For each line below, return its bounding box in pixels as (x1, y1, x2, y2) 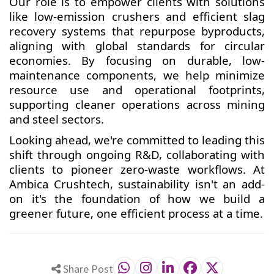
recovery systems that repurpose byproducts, (9, 23, 265, 39)
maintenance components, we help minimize (9, 67, 265, 83)
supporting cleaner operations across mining (9, 97, 265, 112)
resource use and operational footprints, (9, 82, 265, 97)
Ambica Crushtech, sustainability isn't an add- (9, 176, 265, 191)
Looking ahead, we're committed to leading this (9, 132, 265, 147)
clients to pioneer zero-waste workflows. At (9, 161, 265, 177)
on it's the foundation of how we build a (9, 191, 265, 206)
